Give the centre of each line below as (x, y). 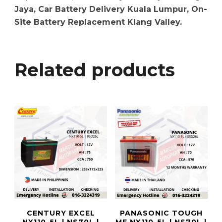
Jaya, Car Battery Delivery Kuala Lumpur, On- (111, 9)
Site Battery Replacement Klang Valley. (98, 22)
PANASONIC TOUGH (161, 213)
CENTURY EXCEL (61, 213)
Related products (95, 70)
